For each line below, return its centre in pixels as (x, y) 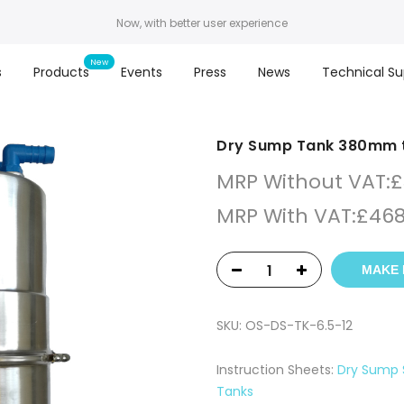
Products (61, 72)
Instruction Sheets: (277, 370)
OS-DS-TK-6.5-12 (299, 326)
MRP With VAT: (286, 216)
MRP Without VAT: (303, 182)
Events (141, 72)
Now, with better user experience (202, 23)
